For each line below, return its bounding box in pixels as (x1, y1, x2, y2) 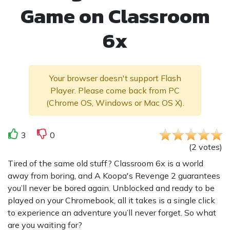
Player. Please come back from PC (50, 85, 180, 95)
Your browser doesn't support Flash (49, 72, 181, 83)
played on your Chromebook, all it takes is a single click (8, 195, 215, 205)
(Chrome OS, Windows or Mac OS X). (46, 97, 184, 108)
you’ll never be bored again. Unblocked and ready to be (8, 182, 215, 193)
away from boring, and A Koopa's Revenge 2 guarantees (8, 170, 220, 181)
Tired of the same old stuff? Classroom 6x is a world (8, 158, 203, 168)
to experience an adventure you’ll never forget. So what (8, 207, 216, 218)
